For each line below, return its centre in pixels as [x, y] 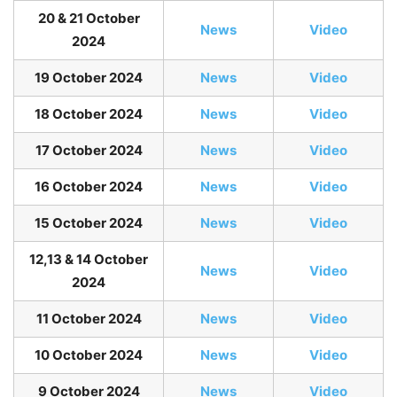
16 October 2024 [89, 187]
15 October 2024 [89, 223]
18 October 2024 [89, 114]
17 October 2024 [89, 151]
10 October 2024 [89, 355]
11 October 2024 [89, 319]
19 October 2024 [89, 78]
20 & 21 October [89, 19]
